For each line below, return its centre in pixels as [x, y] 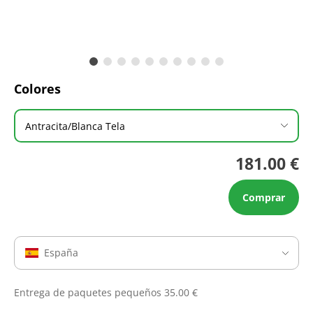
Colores [37, 89]
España [61, 253]
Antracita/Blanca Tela [75, 126]
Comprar [264, 197]
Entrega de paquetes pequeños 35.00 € [106, 292]
